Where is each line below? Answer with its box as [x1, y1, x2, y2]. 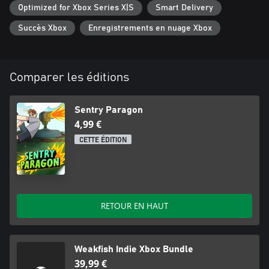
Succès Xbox [18, 23, 67, 32]
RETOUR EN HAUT [101, 200, 168, 212]
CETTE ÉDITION [79, 136, 127, 144]
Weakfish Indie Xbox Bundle [74, 244, 193, 255]
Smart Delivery [156, 3, 213, 12]
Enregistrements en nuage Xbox [88, 23, 212, 32]
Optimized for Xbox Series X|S [18, 3, 134, 12]
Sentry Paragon [74, 105, 143, 115]
